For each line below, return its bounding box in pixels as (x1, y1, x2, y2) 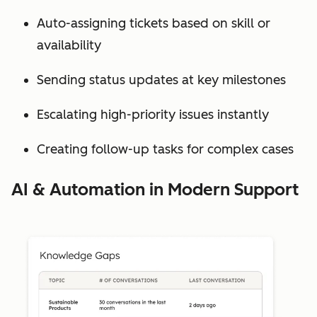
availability (37, 37, 101, 53)
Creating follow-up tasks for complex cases (37, 141, 294, 157)
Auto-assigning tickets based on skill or (37, 15, 270, 31)
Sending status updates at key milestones (37, 71, 286, 88)
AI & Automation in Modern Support (11, 178, 299, 200)
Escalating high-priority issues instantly (37, 106, 269, 122)
